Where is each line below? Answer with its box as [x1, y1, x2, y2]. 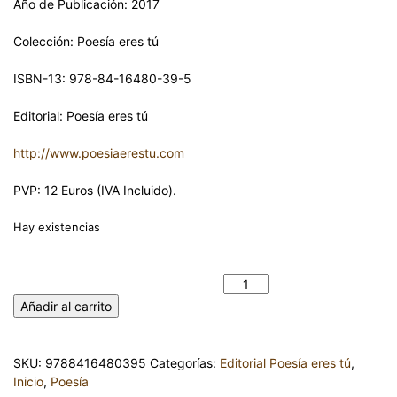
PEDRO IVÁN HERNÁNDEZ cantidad [13, 276, 221, 292]
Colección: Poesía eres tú [13, 34, 159, 49]
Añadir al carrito [20, 299, 112, 314]
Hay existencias [13, 221, 100, 234]
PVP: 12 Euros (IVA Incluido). [13, 183, 176, 198]
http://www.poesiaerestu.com [13, 145, 184, 160]
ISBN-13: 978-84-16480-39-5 [13, 71, 191, 86]
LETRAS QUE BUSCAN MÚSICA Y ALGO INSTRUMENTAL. [12, 257, 346, 272]
